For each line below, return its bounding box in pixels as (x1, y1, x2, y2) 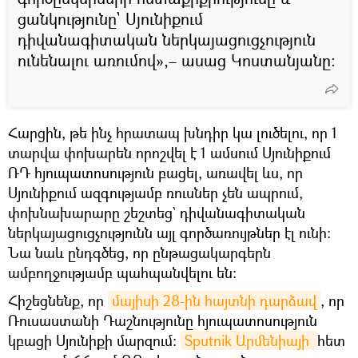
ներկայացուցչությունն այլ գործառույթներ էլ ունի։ (8, 222, 331, 242)
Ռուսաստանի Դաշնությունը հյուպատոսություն (8, 310, 317, 330)
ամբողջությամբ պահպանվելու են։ (8, 262, 237, 282)
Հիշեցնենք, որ (8, 290, 108, 310)
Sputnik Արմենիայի (185, 330, 313, 350)
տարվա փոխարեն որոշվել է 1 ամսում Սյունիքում (8, 142, 331, 162)
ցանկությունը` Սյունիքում (18, 7, 203, 30)
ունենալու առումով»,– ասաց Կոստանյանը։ (18, 49, 336, 71)
